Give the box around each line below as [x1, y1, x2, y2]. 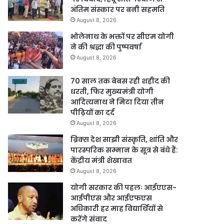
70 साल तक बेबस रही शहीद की [70, 76, 170, 86]
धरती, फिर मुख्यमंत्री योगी [70, 86, 154, 96]
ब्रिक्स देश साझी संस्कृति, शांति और [70, 134, 178, 144]
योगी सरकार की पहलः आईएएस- [70, 182, 177, 192]
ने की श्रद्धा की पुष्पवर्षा [70, 42, 142, 52]
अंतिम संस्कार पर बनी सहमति [70, 4, 165, 14]
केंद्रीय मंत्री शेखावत [70, 155, 132, 165]
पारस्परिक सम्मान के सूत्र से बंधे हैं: [70, 145, 178, 155]
